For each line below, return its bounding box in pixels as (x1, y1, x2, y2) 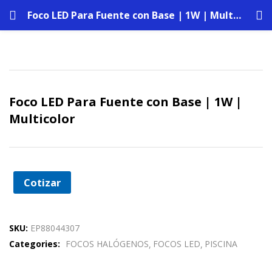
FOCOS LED (153, 238, 200, 250)
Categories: (9, 238, 63, 250)
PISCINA (205, 238, 237, 250)
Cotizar (23, 175, 61, 189)
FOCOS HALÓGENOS (66, 238, 149, 250)
